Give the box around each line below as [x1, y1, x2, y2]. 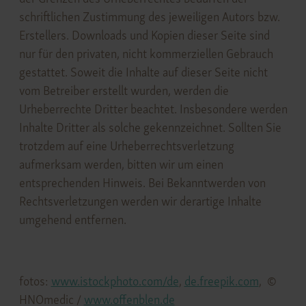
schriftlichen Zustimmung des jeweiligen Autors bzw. [18, 8, 280, 25]
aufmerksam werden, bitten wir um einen [18, 156, 223, 172]
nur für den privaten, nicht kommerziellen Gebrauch [18, 45, 273, 61]
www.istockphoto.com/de [51, 273, 179, 289]
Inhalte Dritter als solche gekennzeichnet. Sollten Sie [18, 119, 281, 135]
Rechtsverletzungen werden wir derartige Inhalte [18, 193, 262, 209]
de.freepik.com [184, 273, 259, 289]
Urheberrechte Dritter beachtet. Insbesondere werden [18, 100, 288, 117]
